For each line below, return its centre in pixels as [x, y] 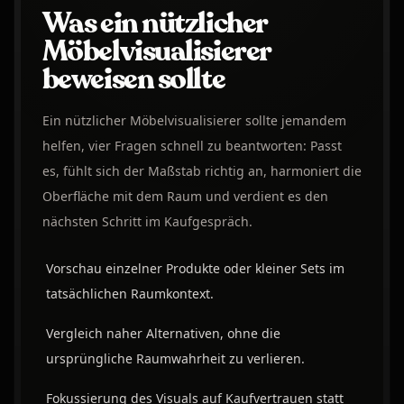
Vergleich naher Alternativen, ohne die [163, 334]
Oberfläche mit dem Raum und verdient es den [185, 197]
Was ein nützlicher [154, 24]
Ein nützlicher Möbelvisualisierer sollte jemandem [194, 121]
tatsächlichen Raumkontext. [129, 294]
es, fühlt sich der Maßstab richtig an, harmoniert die [202, 171]
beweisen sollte [133, 80]
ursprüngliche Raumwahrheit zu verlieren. [175, 359]
